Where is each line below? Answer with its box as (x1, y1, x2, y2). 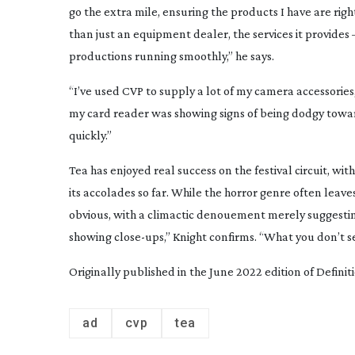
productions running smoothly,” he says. (69, 49, 274, 63)
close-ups (114, 230, 164, 243)
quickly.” (69, 128, 112, 142)
